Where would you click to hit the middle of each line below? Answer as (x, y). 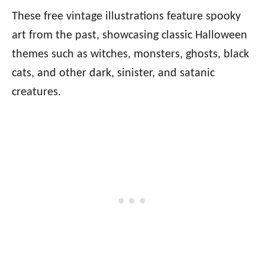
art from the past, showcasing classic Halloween (130, 36)
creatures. (36, 93)
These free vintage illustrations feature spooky (126, 17)
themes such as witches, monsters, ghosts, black (130, 55)
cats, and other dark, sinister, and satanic (113, 74)
